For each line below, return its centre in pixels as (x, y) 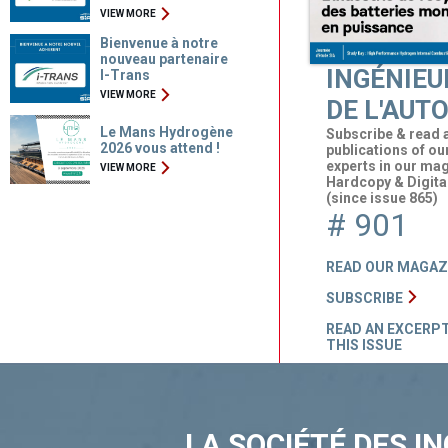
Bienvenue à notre (158, 43)
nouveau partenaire (163, 59)
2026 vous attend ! (159, 148)
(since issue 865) (382, 198)
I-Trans (124, 75)
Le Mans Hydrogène (166, 132)
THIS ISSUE (364, 345)
